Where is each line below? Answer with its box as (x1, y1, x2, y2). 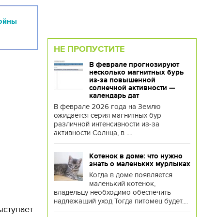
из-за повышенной (89, 76, 155, 84)
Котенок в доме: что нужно (89, 152, 183, 160)
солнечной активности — (89, 84, 175, 92)
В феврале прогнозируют (89, 61, 179, 68)
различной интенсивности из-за (53, 120, 159, 128)
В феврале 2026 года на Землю (53, 102, 161, 111)
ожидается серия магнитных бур (53, 111, 161, 120)
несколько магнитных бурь (89, 68, 184, 76)
